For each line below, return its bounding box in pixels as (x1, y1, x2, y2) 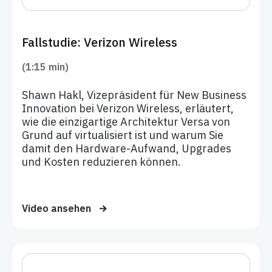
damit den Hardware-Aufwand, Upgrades (22, 141, 231, 155)
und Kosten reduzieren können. (22, 155, 181, 169)
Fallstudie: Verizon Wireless (22, 34, 177, 50)
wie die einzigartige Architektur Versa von (22, 115, 230, 129)
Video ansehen (22, 202, 93, 214)
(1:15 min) (22, 61, 69, 73)
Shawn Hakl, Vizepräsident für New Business (22, 88, 246, 102)
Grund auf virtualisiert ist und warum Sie (22, 128, 223, 142)
